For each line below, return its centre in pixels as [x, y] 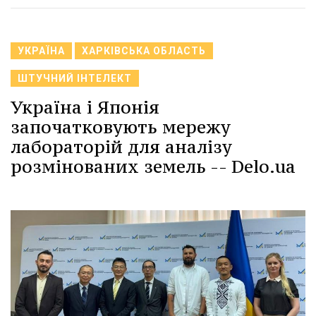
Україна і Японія [85, 107]
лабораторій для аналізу [121, 146]
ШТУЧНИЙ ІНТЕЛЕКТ [75, 78]
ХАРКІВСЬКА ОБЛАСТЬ [144, 50]
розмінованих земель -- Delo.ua [153, 166]
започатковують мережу [121, 127]
